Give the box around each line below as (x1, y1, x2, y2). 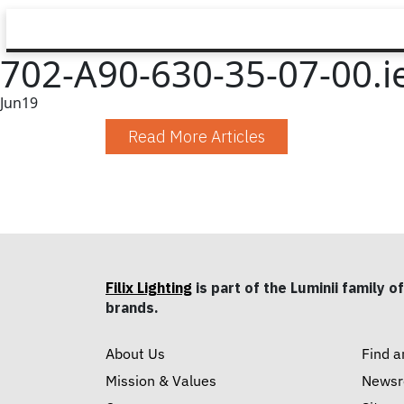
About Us (106, 344, 165, 363)
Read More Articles (128, 126, 265, 147)
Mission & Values (106, 372, 216, 390)
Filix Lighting (106, 279, 192, 297)
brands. (106, 298, 159, 317)
